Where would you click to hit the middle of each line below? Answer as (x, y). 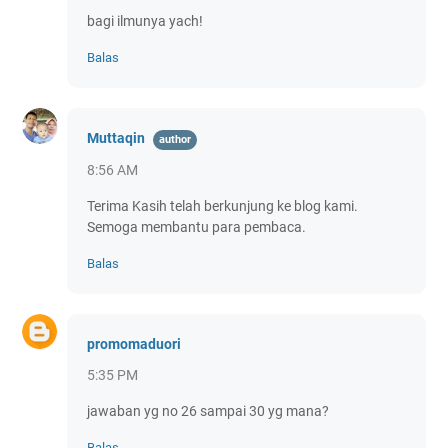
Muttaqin (116, 137)
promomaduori (134, 343)
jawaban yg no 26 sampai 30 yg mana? (208, 410)
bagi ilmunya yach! (145, 20)
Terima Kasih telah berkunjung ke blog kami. (222, 205)
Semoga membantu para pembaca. (196, 226)
